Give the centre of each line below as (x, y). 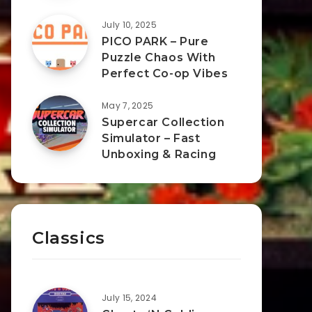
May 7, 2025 (128, 106)
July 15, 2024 (129, 298)
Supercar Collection (163, 122)
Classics (69, 238)
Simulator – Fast (151, 138)
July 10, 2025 (129, 25)
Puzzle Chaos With (159, 57)
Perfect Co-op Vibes (165, 73)
